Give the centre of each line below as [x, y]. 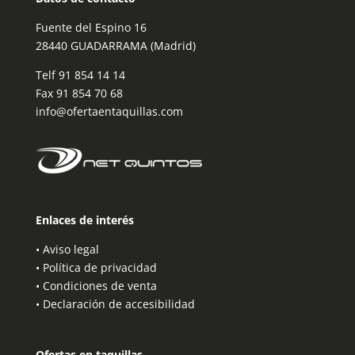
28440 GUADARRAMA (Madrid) [115, 45]
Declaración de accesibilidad [118, 303]
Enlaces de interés [84, 219]
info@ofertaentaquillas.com [109, 111]
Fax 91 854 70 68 [79, 93]
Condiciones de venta [99, 285]
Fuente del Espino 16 [91, 27]
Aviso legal [71, 249]
